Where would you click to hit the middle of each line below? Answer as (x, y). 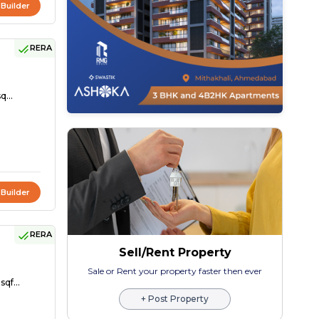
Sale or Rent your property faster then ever (175, 271)
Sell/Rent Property (175, 253)
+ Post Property (175, 299)
